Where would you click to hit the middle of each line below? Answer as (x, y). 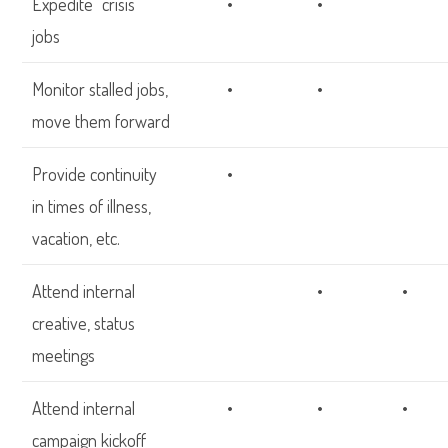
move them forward (101, 121)
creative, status (84, 323)
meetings (64, 355)
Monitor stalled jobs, (100, 89)
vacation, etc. (76, 238)
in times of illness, (92, 206)
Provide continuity (95, 174)
